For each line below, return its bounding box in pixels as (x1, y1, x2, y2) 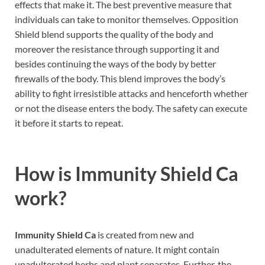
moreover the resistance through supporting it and (15, 43, 219, 54)
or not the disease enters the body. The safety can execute (15, 102, 247, 114)
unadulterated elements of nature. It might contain (15, 243, 219, 255)
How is (15, 161, 75, 185)
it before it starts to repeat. (15, 117, 123, 128)
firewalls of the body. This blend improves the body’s (15, 72, 225, 84)
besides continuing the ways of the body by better (15, 57, 216, 69)
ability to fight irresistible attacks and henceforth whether (15, 87, 248, 99)
